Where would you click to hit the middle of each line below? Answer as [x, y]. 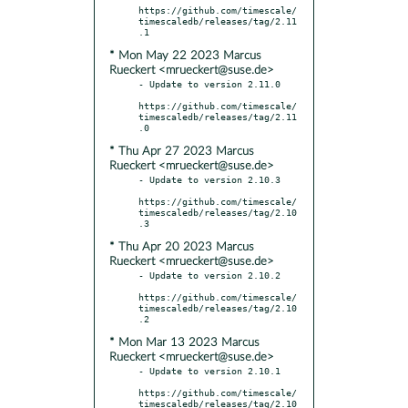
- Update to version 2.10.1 [209, 370]
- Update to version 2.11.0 [209, 83]
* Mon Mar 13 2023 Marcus [184, 342]
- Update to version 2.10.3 [209, 179]
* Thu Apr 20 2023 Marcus [182, 247]
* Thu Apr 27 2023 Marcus [182, 151]
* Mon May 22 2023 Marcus [185, 56]
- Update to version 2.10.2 [209, 275]
